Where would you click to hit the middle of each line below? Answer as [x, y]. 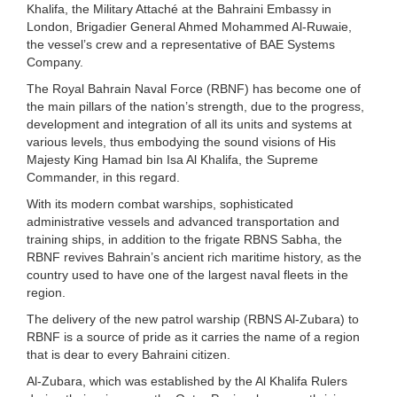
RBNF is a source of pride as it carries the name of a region [193, 336]
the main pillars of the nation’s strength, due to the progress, [195, 106]
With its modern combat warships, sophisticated [160, 203]
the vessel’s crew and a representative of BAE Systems [181, 44]
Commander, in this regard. [103, 177]
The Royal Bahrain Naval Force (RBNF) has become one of [194, 88]
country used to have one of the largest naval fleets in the [187, 274]
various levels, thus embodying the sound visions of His [181, 141]
